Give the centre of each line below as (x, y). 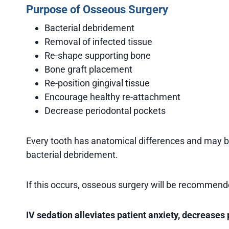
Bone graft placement (88, 69)
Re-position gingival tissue (97, 83)
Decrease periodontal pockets (105, 110)
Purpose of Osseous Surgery (97, 9)
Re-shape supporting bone (98, 55)
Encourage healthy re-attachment (112, 97)
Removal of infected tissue (98, 41)
